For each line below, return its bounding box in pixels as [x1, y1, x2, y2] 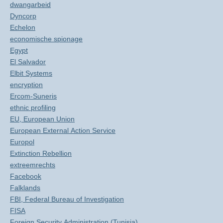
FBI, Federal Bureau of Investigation [10, 195, 124, 203]
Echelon [10, 23, 35, 31]
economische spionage [10, 35, 83, 43]
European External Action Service [10, 126, 115, 134]
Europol [10, 138, 34, 146]
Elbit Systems [10, 69, 52, 77]
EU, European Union [10, 115, 75, 123]
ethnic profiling [10, 104, 56, 111]
